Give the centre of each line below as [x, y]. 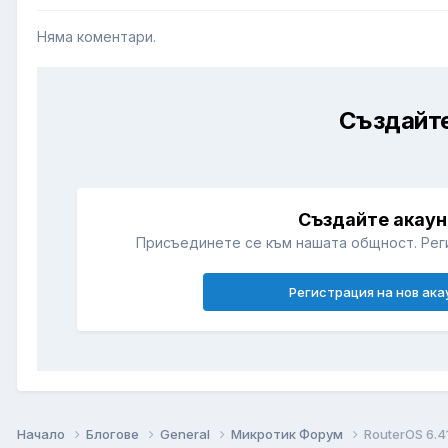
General [186, 433]
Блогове [114, 433]
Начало [42, 433]
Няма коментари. [96, 37]
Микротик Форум [288, 433]
